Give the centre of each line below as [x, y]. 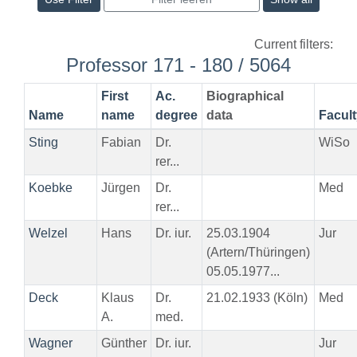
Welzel [48, 233]
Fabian [121, 142]
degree [176, 115]
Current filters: [294, 44]
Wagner [50, 343]
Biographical [245, 96]
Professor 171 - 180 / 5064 [178, 65]
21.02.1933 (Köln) [257, 298]
